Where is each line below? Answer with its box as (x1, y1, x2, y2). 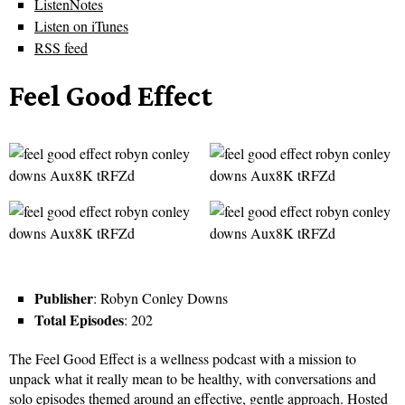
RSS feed (34, 38, 88, 58)
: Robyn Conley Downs (93, 288, 228, 308)
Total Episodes (34, 309, 124, 331)
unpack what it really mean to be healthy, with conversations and (9, 369, 376, 389)
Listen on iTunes (34, 16, 128, 36)
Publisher (34, 287, 93, 309)
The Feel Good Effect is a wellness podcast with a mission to (9, 349, 356, 369)
